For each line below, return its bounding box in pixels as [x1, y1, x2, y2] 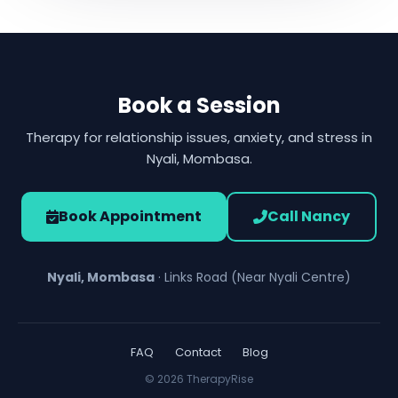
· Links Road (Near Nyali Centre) [155, 267, 351, 286]
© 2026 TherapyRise [145, 370, 253, 386]
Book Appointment [59, 205, 202, 227]
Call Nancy [267, 205, 350, 227]
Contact [174, 343, 221, 361]
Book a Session [117, 90, 281, 120]
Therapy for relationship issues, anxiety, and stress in [26, 127, 372, 147]
